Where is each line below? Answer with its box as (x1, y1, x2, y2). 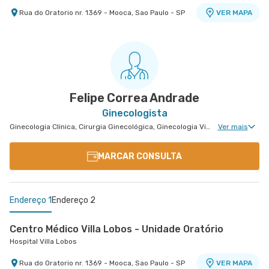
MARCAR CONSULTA (98, 151, 182, 162)
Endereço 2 (52, 195, 95, 205)
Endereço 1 (10, 195, 52, 205)
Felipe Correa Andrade (70, 91, 199, 105)
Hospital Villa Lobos (10, 237, 77, 246)
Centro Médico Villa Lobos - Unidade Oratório (10, 223, 223, 235)
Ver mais (217, 122, 248, 131)
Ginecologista (101, 107, 168, 119)
